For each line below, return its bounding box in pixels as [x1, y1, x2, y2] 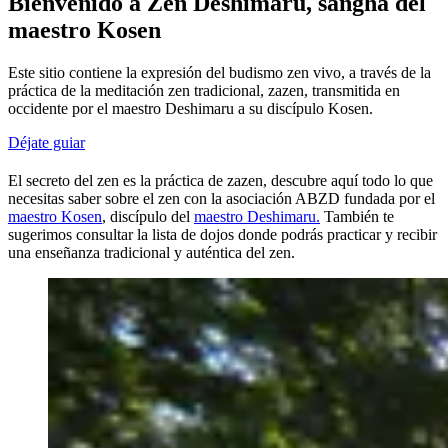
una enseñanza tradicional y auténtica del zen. [8, 243, 295, 261]
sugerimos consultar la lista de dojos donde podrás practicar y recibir [8, 225, 437, 243]
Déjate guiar [8, 133, 85, 151]
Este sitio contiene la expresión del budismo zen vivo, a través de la [8, 63, 431, 81]
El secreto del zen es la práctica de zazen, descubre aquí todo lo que [8, 171, 433, 189]
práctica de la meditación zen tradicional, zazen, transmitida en [8, 81, 400, 99]
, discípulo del [102, 207, 194, 225]
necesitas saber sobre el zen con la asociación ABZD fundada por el [8, 189, 435, 207]
